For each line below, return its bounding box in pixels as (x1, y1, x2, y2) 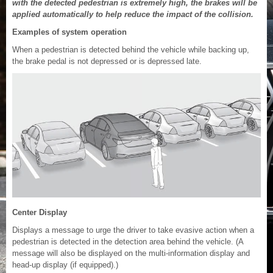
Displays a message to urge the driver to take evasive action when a (12, 225, 254, 235)
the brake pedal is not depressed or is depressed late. (12, 57, 202, 66)
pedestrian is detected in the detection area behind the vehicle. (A (12, 237, 243, 247)
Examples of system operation (12, 27, 127, 37)
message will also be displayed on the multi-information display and (12, 249, 250, 258)
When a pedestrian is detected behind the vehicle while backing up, (12, 45, 249, 55)
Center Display (12, 208, 67, 218)
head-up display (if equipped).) (12, 260, 118, 270)
